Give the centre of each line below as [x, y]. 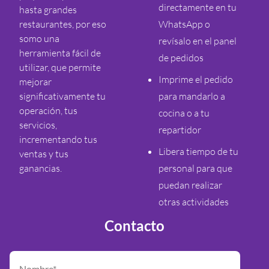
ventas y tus [44, 154]
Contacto [134, 226]
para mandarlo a [192, 96]
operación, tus [48, 111]
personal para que [195, 168]
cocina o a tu [184, 113]
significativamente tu [62, 96]
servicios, [38, 125]
